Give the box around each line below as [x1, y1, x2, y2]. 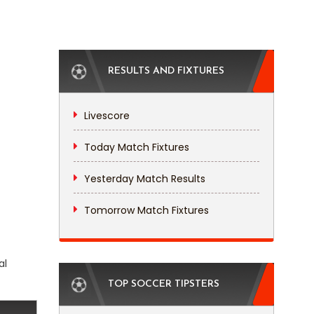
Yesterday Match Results [83, 172, 205, 186]
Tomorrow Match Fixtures [83, 203, 209, 217]
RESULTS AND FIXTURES [107, 66, 224, 76]
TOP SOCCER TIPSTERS [107, 279, 219, 289]
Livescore [83, 109, 130, 123]
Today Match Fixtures [83, 140, 189, 154]
